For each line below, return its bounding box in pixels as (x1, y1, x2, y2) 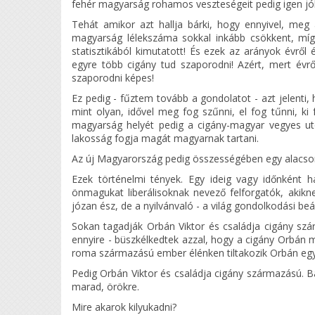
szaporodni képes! (72, 71, 154, 85)
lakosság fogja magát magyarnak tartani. (72, 131, 259, 146)
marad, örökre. (72, 280, 139, 294)
